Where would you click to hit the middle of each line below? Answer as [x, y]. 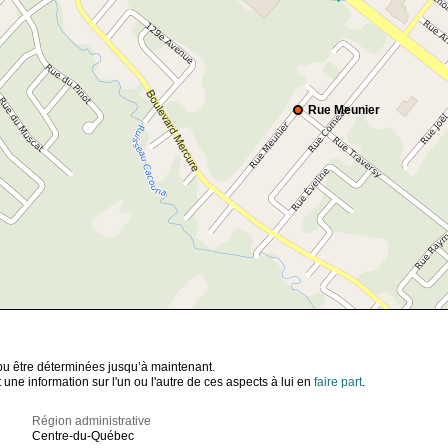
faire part [338, 382]
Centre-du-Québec [83, 436]
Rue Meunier [344, 110]
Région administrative [92, 421]
